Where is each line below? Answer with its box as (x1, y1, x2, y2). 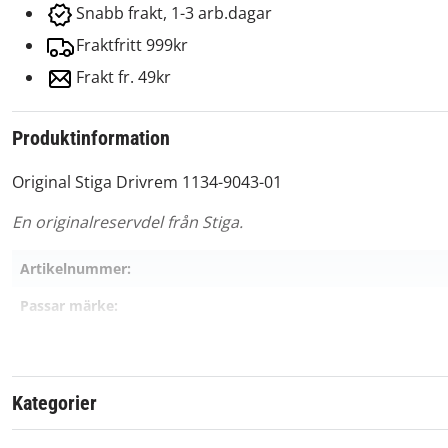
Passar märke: (20, 295, 118, 315)
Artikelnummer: (20, 258, 131, 278)
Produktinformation (12, 125, 170, 150)
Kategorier (12, 390, 97, 415)
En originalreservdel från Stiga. (12, 210, 243, 233)
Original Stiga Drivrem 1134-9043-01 (12, 170, 282, 193)
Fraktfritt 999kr (76, 34, 188, 57)
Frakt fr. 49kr (76, 66, 171, 89)
